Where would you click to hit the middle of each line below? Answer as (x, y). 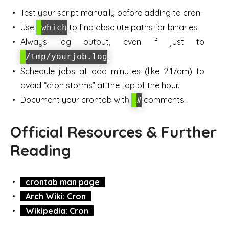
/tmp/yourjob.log (66, 57)
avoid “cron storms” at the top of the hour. (100, 86)
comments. (164, 100)
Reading (41, 151)
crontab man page (63, 182)
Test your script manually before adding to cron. (111, 13)
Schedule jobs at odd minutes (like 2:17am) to (112, 71)
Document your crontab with (76, 100)
